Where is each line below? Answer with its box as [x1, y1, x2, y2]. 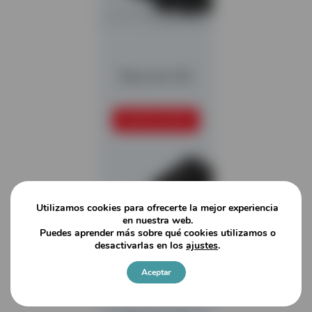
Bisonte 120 [120, 68, 192, 85]
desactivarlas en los [95, 238, 186, 252]
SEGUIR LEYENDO [121, 114, 191, 126]
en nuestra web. [122, 213, 193, 227]
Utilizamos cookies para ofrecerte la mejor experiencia [36, 201, 279, 214]
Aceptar [141, 266, 171, 278]
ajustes [186, 238, 218, 252]
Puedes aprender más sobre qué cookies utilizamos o [39, 226, 276, 240]
